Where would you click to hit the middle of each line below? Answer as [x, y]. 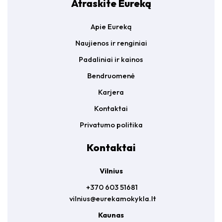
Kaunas [111, 215]
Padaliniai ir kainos [111, 59]
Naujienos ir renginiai [111, 43]
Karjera [111, 92]
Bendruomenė [111, 76]
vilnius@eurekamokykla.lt [113, 198]
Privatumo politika [111, 125]
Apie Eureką [111, 27]
